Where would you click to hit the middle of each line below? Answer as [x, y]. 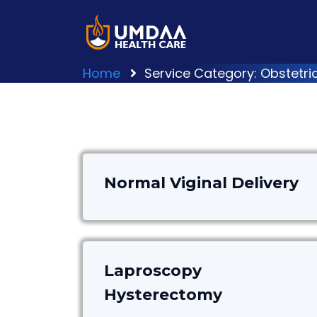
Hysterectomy [163, 295]
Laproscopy [153, 271]
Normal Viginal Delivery [201, 183]
